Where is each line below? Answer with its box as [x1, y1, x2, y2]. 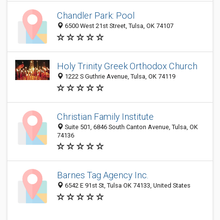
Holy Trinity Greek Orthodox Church [57, 61, 197, 72]
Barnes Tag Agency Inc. [57, 170, 148, 181]
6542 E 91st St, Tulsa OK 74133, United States [63, 182, 191, 190]
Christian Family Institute [57, 111, 154, 122]
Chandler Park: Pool [57, 10, 135, 21]
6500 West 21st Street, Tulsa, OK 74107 [63, 22, 173, 30]
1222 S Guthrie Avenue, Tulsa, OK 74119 [63, 73, 175, 81]
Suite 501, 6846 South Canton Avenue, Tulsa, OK [63, 123, 198, 131]
